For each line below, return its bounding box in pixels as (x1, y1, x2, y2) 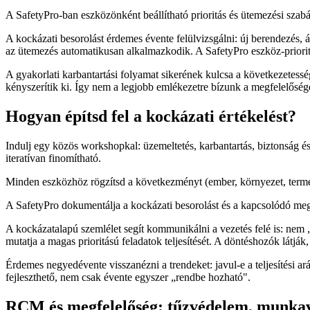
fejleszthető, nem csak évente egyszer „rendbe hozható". (6, 271, 250, 283)
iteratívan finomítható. (6, 152, 101, 164)
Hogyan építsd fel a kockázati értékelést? (6, 107, 296, 125)
